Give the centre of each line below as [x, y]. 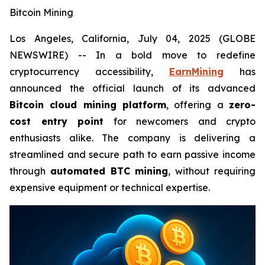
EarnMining [196, 72]
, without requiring [212, 171]
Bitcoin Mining [41, 12]
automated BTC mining [109, 171]
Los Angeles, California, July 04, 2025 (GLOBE [132, 38]
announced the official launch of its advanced [132, 88]
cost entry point [56, 121]
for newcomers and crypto [180, 121]
